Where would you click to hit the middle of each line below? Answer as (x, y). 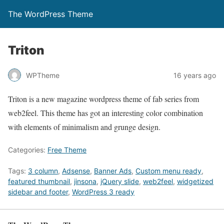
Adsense (76, 171)
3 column (43, 171)
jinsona (85, 181)
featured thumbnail (39, 181)
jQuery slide (120, 181)
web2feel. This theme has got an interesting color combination (105, 113)
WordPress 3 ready (103, 192)
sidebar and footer (38, 192)
